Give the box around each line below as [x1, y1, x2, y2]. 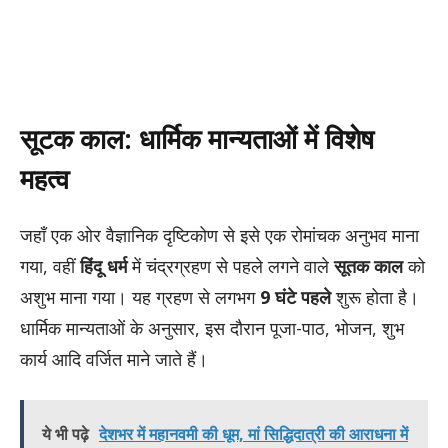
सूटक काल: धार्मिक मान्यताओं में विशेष [20, 120, 374, 158]
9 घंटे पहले [260, 284, 331, 309]
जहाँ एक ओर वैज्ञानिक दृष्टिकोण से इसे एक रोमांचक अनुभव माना [20, 222, 419, 247]
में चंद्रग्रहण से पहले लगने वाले [127, 253, 334, 278]
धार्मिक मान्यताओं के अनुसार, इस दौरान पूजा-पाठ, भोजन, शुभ [20, 315, 404, 340]
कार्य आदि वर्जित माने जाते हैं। [20, 346, 208, 371]
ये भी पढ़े [42, 422, 89, 445]
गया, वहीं [20, 253, 80, 278]
